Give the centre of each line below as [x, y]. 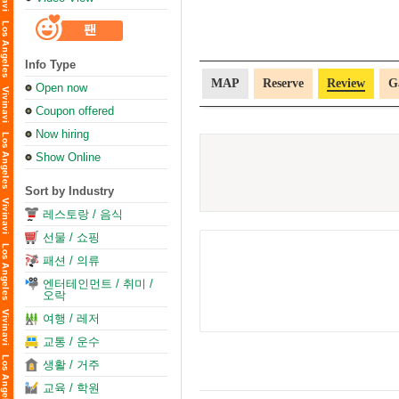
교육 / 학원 [71, 388]
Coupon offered [75, 111]
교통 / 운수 [71, 342]
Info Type [50, 65]
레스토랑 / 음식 [83, 214]
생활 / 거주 [71, 365]
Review [346, 83]
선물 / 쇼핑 [71, 237]
